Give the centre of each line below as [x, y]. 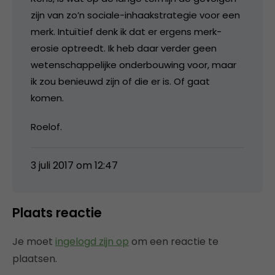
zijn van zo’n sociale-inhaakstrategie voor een [135, 15]
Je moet [34, 242]
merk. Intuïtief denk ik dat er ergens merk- [126, 32]
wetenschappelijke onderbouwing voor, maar [134, 65]
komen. [47, 98]
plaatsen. [35, 259]
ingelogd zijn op [92, 242]
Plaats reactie [57, 213]
